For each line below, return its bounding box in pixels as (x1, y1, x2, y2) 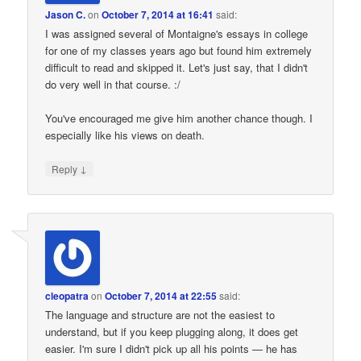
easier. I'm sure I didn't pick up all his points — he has (45, 340, 298, 356)
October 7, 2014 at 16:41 (102, 7, 214, 22)
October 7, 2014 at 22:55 (105, 288, 218, 303)
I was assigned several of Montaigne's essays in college (45, 26, 309, 41)
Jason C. (45, 7, 86, 22)
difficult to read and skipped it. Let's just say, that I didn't (45, 60, 309, 75)
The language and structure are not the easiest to (45, 306, 276, 322)
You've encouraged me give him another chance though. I (45, 110, 313, 127)
